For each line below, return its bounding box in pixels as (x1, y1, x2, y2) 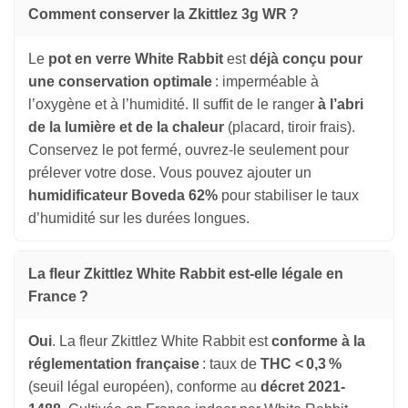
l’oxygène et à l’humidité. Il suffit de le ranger (28, 97, 318, 113)
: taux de (199, 356, 260, 372)
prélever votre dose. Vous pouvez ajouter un (28, 165, 311, 181)
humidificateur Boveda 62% (28, 188, 218, 204)
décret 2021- (260, 379, 345, 395)
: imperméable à (212, 74, 319, 90)
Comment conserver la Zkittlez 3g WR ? (28, 6, 299, 23)
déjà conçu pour (250, 51, 362, 67)
